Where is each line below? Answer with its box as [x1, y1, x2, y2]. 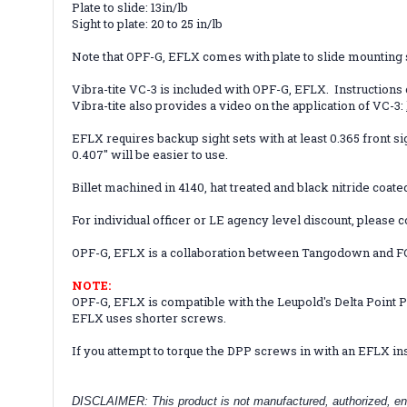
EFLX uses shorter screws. [72, 309, 237, 326]
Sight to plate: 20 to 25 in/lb [72, 15, 223, 32]
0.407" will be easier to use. [72, 145, 228, 163]
